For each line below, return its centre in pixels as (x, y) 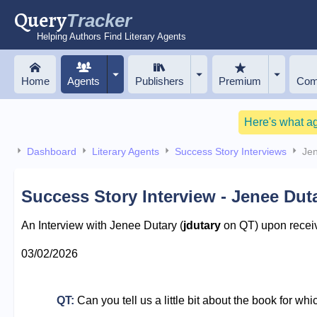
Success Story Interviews (231, 151)
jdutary (202, 225)
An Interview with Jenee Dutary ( (102, 225)
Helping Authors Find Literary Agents (111, 36)
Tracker (99, 20)
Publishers (159, 81)
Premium (240, 81)
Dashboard (52, 151)
